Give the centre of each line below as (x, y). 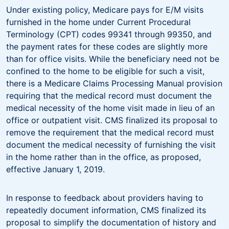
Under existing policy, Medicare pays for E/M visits (105, 9)
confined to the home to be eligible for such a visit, (105, 71)
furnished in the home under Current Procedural (98, 22)
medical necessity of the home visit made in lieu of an (110, 108)
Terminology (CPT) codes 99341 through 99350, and (109, 34)
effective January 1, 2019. (57, 169)
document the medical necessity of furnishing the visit (111, 144)
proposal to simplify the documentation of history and (111, 222)
